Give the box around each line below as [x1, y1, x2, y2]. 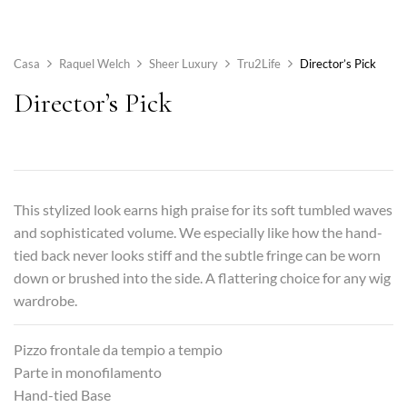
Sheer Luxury [149, 55, 218, 71]
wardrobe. [14, 291, 77, 309]
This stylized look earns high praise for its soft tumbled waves [14, 200, 392, 218]
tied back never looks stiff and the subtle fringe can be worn [14, 245, 381, 263]
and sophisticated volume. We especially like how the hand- [14, 223, 382, 241]
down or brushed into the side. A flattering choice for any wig [14, 268, 391, 286]
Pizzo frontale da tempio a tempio [14, 340, 223, 358]
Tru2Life [237, 55, 281, 71]
